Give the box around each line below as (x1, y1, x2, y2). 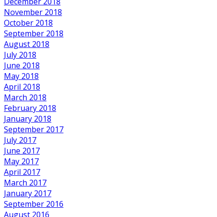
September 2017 (4, 124, 63, 135)
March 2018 (4, 92, 46, 103)
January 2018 (4, 113, 51, 124)
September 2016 (4, 198, 63, 209)
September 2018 (4, 28, 63, 39)
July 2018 (4, 49, 36, 60)
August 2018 (4, 38, 49, 49)
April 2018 (4, 81, 40, 92)
